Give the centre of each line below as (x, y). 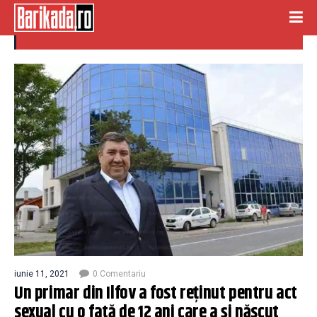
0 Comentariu (119, 274)
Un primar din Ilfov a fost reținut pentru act (156, 294)
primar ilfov (69, 24)
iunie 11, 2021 (42, 274)
